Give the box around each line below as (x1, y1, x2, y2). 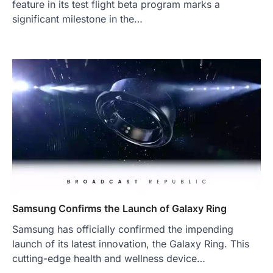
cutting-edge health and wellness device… (12, 252, 205, 265)
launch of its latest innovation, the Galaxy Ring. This (12, 238, 249, 250)
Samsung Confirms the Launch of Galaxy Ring (12, 202, 227, 215)
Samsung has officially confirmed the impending (12, 223, 233, 236)
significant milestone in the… (12, 12, 143, 25)
